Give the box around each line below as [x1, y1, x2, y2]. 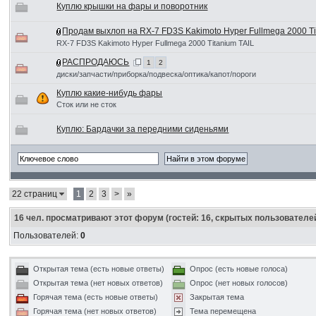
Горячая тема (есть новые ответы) [33, 293, 159, 302]
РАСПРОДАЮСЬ [62, 57, 130, 67]
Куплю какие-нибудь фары [56, 88, 163, 98]
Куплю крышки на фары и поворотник [56, 1, 208, 11]
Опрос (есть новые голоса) [190, 265, 288, 274]
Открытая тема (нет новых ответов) [33, 279, 164, 288]
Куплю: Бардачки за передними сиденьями [56, 124, 229, 134]
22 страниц [12, 189, 60, 199]
